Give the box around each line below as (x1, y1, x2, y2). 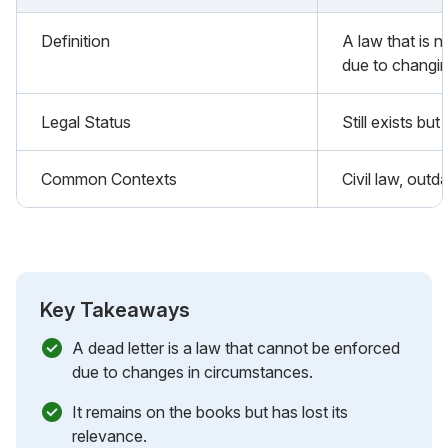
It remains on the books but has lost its (72, 401, 348, 422)
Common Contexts (41, 168, 177, 189)
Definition (41, 30, 110, 51)
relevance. (72, 425, 147, 446)
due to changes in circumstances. (72, 361, 313, 382)
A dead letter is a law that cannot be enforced (72, 337, 400, 358)
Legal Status (41, 111, 131, 132)
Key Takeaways (40, 297, 190, 322)
